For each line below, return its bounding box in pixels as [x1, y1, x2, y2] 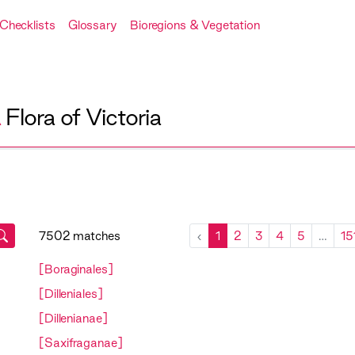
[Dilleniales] [39, 287, 103, 301]
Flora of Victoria [5, 104, 161, 130]
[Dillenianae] [39, 311, 108, 326]
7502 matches [39, 229, 120, 243]
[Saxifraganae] [39, 336, 123, 350]
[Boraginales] [39, 262, 113, 277]
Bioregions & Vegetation [129, 18, 260, 32]
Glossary [67, 18, 117, 32]
